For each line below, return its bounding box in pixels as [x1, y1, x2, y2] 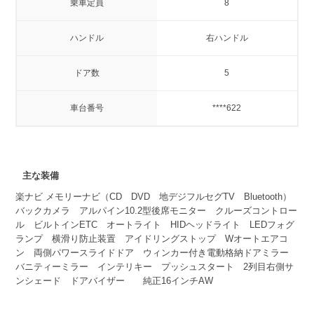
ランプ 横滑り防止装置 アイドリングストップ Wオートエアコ [15, 233, 289, 244]
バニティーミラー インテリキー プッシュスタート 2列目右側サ [15, 261, 294, 272]
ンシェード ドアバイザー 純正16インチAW [15, 275, 214, 286]
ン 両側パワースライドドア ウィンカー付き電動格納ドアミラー [15, 247, 299, 258]
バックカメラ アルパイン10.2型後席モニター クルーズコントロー [15, 205, 298, 216]
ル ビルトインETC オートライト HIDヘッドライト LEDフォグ [15, 219, 295, 230]
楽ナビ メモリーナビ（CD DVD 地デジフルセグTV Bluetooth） [15, 191, 292, 202]
